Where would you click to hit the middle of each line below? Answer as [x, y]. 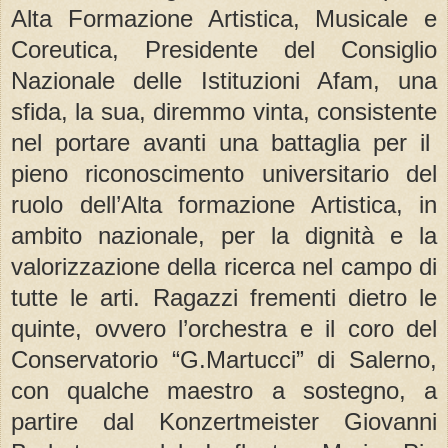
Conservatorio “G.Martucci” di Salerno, [224, 359]
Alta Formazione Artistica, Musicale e [224, 18]
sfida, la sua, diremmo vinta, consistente [224, 111]
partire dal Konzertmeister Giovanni [224, 421]
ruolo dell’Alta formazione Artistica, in [224, 204]
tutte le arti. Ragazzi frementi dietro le [224, 297]
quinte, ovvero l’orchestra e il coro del [224, 328]
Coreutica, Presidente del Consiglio [224, 49]
